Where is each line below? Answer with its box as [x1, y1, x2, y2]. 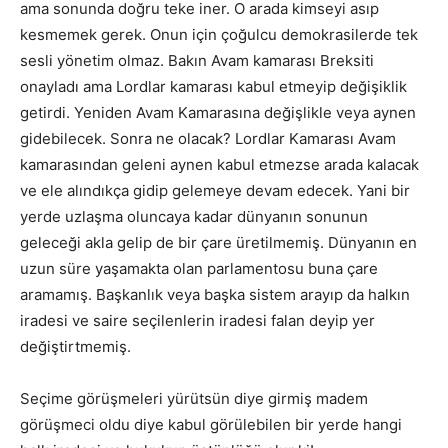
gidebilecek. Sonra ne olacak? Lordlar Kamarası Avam [20, 128, 396, 148]
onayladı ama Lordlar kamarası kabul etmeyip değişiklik [20, 76, 407, 96]
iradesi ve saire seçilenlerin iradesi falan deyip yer [20, 310, 375, 330]
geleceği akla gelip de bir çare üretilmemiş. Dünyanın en [20, 232, 417, 252]
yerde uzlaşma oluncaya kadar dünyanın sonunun [20, 206, 368, 226]
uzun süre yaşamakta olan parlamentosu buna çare [20, 258, 378, 278]
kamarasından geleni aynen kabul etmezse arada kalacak [20, 154, 419, 174]
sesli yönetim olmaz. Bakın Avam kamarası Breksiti [20, 50, 374, 70]
